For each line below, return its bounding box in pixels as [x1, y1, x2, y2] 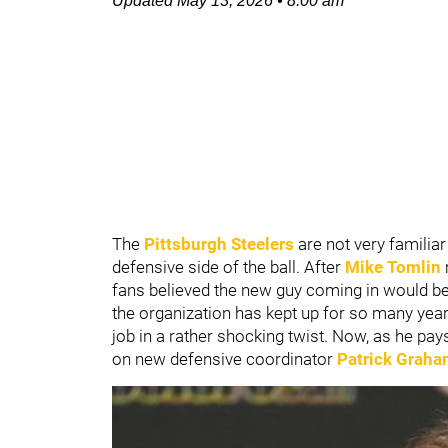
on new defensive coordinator [112, 349, 337, 369]
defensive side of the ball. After [112, 257, 345, 277]
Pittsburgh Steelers [144, 234, 294, 254]
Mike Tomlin [345, 257, 441, 277]
